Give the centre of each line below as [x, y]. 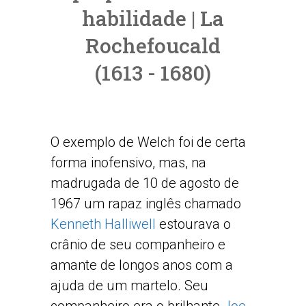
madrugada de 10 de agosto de [145, 183]
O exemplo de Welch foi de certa [148, 142]
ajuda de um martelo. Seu [129, 286]
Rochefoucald [153, 45]
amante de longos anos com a [142, 265]
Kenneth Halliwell [103, 224]
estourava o [193, 224]
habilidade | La [153, 18]
